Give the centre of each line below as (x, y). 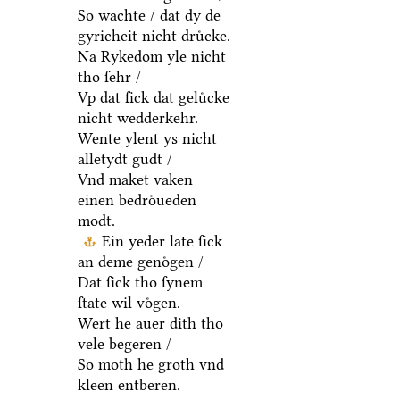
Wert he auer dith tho (150, 324)
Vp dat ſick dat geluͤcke (153, 98)
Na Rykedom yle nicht (151, 57)
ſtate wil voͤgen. (129, 303)
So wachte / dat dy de (149, 16)
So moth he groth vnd (150, 365)
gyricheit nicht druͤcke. (154, 36)
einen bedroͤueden (137, 200)
